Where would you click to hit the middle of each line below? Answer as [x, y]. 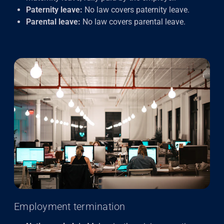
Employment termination [70, 206]
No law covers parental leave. [134, 22]
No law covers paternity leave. [136, 10]
